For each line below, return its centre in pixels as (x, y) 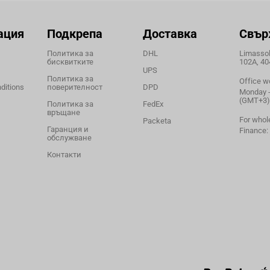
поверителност (74, 87)
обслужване (69, 137)
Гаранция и (67, 129)
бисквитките (70, 61)
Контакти (64, 154)
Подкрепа (74, 33)
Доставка (170, 33)
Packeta (157, 121)
